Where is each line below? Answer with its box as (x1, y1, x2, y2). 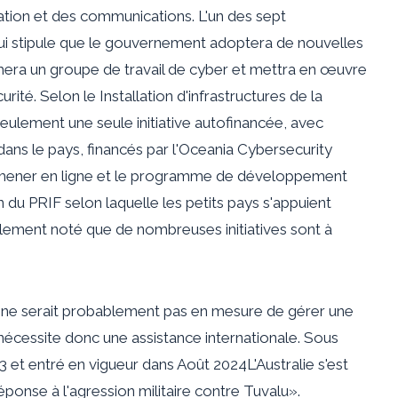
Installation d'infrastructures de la (99, 86, 322, 105)
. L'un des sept (192, 6, 286, 25)
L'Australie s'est (247, 354, 348, 373)
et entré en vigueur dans (7, 354, 177, 373)
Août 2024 (177, 354, 247, 373)
